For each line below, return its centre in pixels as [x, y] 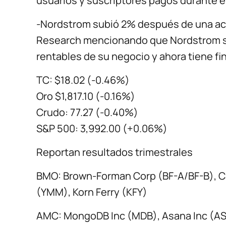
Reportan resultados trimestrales [115, 152]
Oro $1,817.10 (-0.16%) [86, 96]
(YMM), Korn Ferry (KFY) [92, 192]
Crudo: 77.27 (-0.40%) [87, 112]
